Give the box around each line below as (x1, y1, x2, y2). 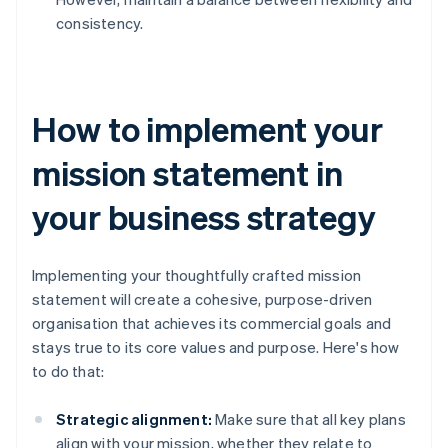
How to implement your (32, 107, 383, 151)
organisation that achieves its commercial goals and (32, 313, 392, 334)
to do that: (32, 361, 105, 382)
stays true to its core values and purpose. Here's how (32, 337, 400, 358)
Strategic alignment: (56, 409, 212, 430)
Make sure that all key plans (212, 409, 406, 430)
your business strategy (32, 195, 376, 239)
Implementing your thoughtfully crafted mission (32, 265, 362, 286)
